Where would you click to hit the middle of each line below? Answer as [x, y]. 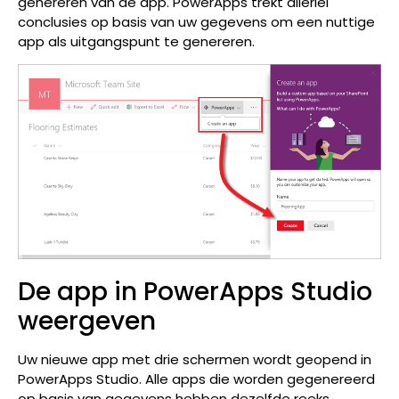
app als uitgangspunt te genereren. [136, 41]
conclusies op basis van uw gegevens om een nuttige [196, 21]
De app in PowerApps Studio [195, 292]
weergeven [87, 322]
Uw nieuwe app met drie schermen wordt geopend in [195, 360]
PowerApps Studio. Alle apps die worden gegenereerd [196, 379]
